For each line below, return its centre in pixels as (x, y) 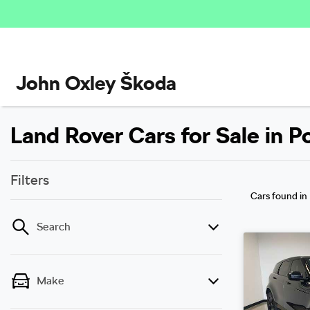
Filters (30, 180)
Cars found (275, 196)
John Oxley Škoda (96, 83)
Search (54, 227)
